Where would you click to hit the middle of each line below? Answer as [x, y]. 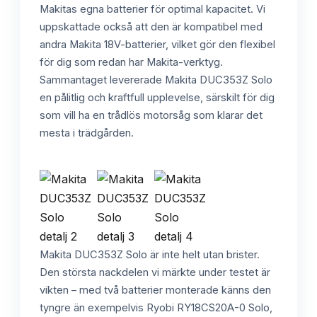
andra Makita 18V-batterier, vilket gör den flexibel [157, 44]
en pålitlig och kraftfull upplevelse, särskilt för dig [157, 97]
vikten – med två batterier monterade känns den [155, 290]
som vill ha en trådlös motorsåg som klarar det [151, 115]
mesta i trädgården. [87, 133]
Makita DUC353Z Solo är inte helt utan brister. [150, 254]
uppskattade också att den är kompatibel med [151, 27]
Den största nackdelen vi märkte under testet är [155, 272]
